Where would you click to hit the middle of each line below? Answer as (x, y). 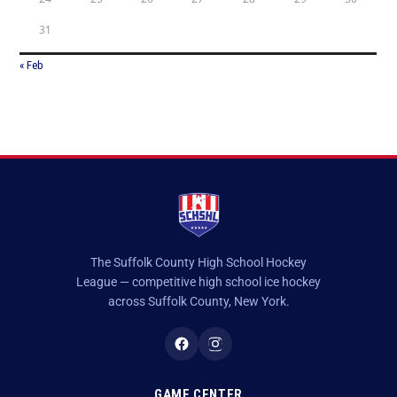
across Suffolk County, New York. (198, 302)
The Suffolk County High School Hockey (198, 263)
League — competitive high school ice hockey (198, 282)
